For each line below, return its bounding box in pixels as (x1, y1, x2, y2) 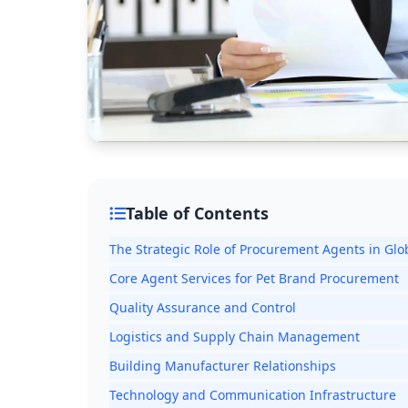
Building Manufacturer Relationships (109, 357, 336, 375)
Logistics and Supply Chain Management (109, 328, 360, 346)
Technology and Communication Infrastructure (109, 386, 396, 404)
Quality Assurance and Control (109, 299, 296, 317)
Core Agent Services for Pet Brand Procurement (109, 270, 399, 288)
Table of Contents (126, 202, 269, 225)
